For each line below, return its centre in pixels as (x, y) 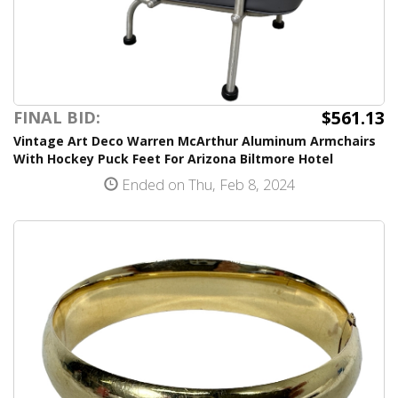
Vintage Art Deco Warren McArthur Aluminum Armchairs (195, 141)
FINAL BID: (57, 117)
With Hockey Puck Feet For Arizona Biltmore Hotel (173, 159)
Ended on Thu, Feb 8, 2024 (206, 184)
